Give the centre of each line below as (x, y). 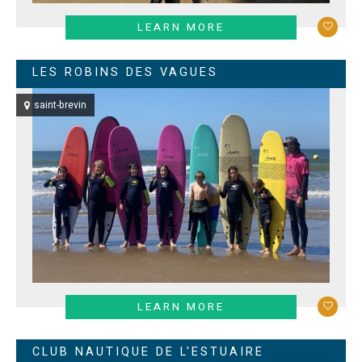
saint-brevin (60, 105)
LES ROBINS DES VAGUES (125, 72)
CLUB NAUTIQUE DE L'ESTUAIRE (148, 352)
